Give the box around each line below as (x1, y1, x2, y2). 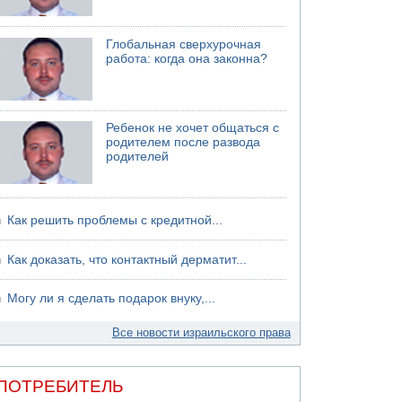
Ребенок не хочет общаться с (106, 121, 280, 135)
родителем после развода (106, 135, 261, 149)
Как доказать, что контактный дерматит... (7, 252, 248, 267)
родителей (106, 150, 170, 163)
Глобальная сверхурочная (106, 37, 262, 51)
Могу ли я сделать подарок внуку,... (7, 292, 216, 305)
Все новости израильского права (111, 326, 291, 339)
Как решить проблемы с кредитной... (7, 214, 223, 227)
